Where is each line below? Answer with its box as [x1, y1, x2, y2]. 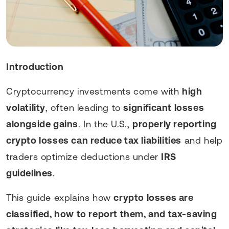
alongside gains [6, 118, 78, 129]
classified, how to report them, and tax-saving [6, 208, 217, 219]
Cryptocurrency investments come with [6, 85, 182, 97]
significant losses [123, 102, 204, 113]
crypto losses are [113, 192, 194, 203]
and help [181, 134, 223, 146]
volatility [6, 102, 45, 113]
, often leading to [45, 102, 124, 113]
